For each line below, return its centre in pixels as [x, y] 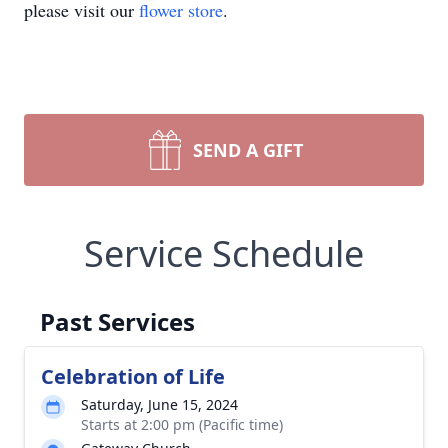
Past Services [117, 321]
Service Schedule [224, 253]
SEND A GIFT [248, 150]
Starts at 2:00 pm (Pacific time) [182, 424]
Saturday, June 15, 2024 [159, 404]
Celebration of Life [133, 376]
